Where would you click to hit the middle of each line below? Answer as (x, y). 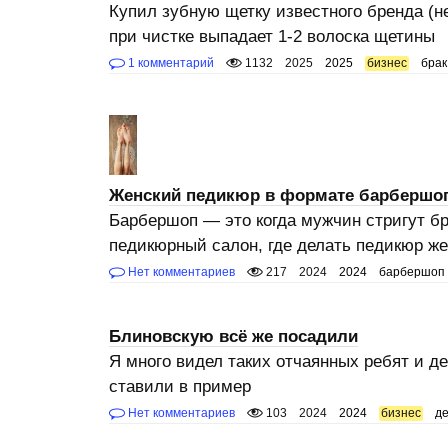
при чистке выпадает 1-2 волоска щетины (271, 36)
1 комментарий (169, 63)
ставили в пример (179, 386)
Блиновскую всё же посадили (233, 336)
